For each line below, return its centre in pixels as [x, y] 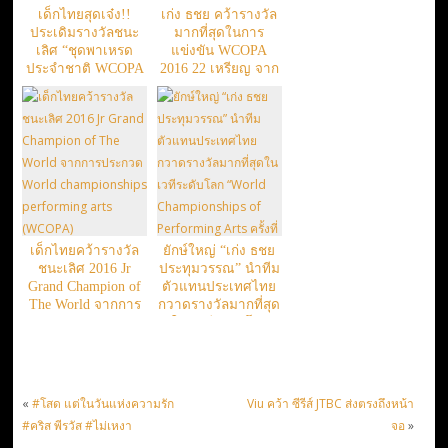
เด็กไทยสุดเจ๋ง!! [85, 14]
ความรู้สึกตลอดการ [219, 104]
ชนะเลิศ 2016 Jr [85, 268]
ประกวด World [85, 322]
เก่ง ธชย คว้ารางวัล [219, 14]
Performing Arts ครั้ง [219, 376]
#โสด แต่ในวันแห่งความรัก [102, 403]
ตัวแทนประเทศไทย [219, 286]
